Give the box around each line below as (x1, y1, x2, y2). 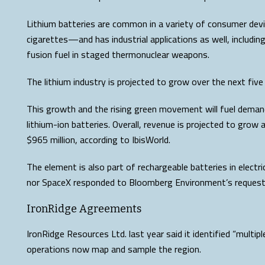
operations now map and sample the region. (27, 240, 201, 258)
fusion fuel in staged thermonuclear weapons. (27, 46, 209, 63)
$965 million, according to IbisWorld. (27, 131, 170, 148)
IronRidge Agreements (27, 202, 141, 215)
